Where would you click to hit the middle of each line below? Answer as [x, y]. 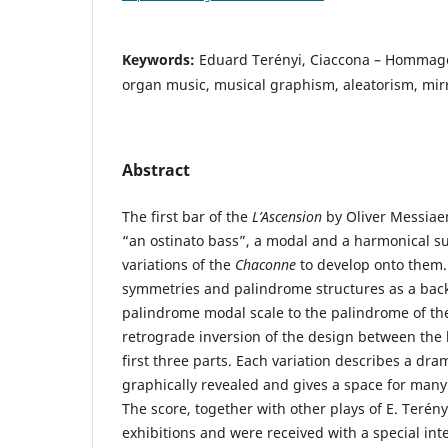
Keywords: [160, 60]
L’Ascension [287, 217]
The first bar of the [187, 217]
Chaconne [265, 265]
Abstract [156, 170]
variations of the [178, 265]
